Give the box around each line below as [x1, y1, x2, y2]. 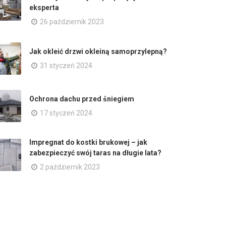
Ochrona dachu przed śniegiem [29, 94, 134, 103]
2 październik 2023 [40, 163, 100, 171]
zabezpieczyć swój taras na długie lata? [29, 149, 161, 157]
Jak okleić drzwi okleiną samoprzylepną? [29, 47, 167, 55]
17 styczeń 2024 [40, 108, 92, 117]
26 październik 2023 [40, 18, 104, 26]
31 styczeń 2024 [40, 61, 92, 70]
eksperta [29, 4, 59, 12]
